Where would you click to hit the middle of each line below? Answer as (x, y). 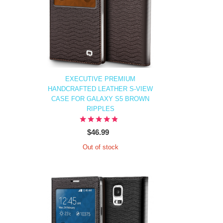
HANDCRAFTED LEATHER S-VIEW (100, 89)
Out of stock (100, 147)
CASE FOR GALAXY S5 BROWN (100, 99)
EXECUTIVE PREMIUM (100, 79)
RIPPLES (100, 109)
